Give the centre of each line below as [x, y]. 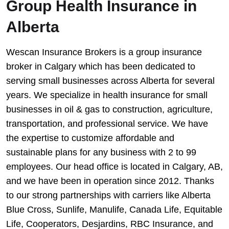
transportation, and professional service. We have [107, 124]
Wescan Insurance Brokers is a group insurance [104, 52]
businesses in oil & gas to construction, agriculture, [109, 110]
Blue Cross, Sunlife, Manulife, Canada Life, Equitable [114, 210]
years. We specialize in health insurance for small [107, 95]
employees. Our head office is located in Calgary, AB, [114, 167]
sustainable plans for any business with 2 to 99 [101, 153]
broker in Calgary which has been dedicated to [101, 67]
